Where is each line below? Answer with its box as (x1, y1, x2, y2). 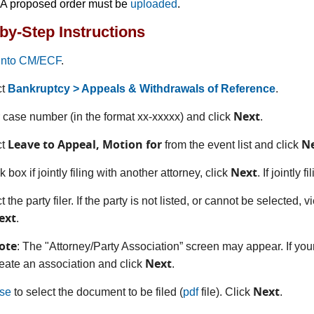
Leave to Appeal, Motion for (8, 136, 163, 152)
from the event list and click (165, 138, 302, 151)
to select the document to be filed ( (11, 285, 184, 298)
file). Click (198, 285, 254, 298)
